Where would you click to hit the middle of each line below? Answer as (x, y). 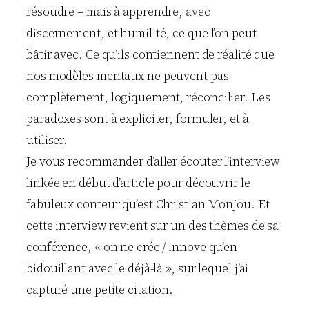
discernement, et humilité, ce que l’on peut (141, 33)
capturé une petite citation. (100, 289)
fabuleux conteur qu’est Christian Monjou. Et (148, 204)
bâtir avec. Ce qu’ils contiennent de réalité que (151, 54)
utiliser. (47, 140)
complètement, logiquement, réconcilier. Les (148, 97)
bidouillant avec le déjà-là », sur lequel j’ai (138, 268)
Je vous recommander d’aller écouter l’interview (153, 161)
